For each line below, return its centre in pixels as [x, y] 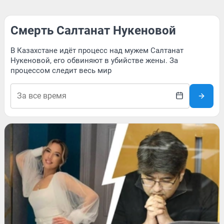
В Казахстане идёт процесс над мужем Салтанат [97, 50]
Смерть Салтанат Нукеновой [93, 30]
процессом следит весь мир [61, 70]
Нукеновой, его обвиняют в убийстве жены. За [94, 60]
